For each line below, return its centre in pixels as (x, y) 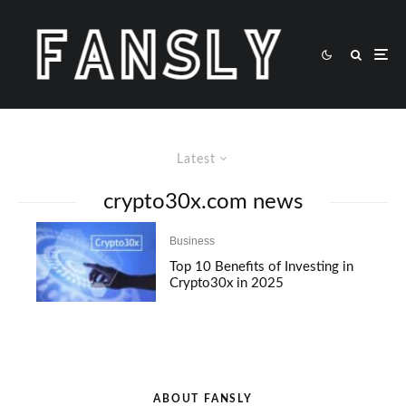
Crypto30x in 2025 (227, 283)
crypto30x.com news (203, 202)
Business (193, 241)
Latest (196, 159)
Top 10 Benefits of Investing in (262, 266)
